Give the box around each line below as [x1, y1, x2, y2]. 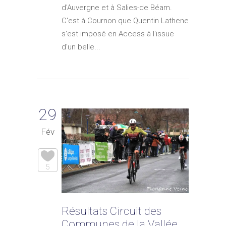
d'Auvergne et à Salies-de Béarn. [62, 3, 172, 13]
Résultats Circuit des [62, 205, 161, 218]
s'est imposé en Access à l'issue [62, 29, 174, 39]
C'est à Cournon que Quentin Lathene [62, 16, 189, 26]
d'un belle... [62, 42, 100, 52]
